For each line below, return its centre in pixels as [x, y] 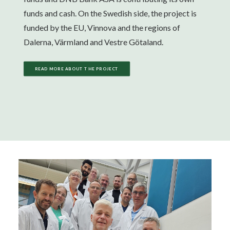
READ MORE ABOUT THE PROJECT [77, 69]
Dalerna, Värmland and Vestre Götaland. [93, 42]
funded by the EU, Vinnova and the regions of [102, 27]
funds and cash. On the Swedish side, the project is [110, 13]
